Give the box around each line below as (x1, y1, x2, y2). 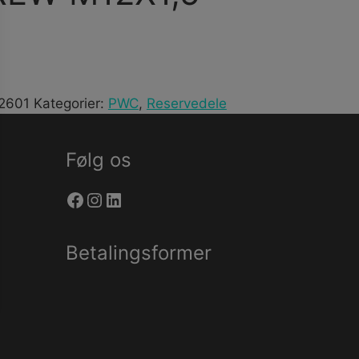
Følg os (66, 148, 131, 171)
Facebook (65, 187, 154, 211)
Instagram (84, 187, 176, 211)
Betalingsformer (66, 241, 212, 264)
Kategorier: (33, 95, 108, 111)
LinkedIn (103, 187, 179, 211)
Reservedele (146, 95, 227, 111)
